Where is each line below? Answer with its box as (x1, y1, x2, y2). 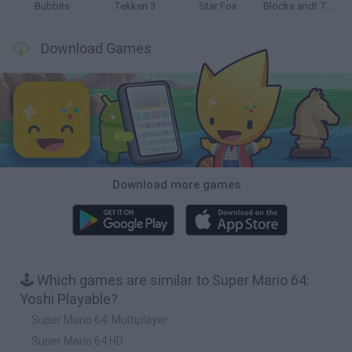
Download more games (112, 177, 240, 192)
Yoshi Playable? (20, 290, 118, 307)
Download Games (41, 40, 152, 57)
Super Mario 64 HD (31, 334, 123, 347)
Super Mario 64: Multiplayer (31, 313, 167, 326)
